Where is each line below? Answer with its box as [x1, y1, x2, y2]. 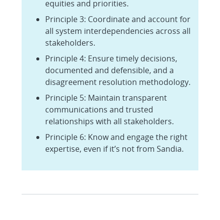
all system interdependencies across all [45, 25, 191, 36]
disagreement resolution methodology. [45, 76, 191, 87]
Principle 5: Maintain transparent [45, 92, 167, 103]
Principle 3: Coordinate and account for [45, 13, 191, 25]
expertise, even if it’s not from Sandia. [45, 143, 184, 154]
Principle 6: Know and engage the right [45, 131, 188, 142]
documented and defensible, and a [45, 64, 174, 76]
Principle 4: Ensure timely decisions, [45, 53, 177, 64]
